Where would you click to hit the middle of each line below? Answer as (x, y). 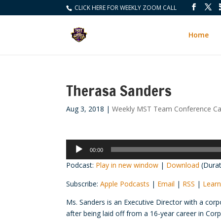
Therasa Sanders (119, 91)
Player (76, 156)
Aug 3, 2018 (85, 109)
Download (183, 165)
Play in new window (127, 165)
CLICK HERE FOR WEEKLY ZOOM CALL (125, 8)
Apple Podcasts (125, 184)
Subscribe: (83, 184)
